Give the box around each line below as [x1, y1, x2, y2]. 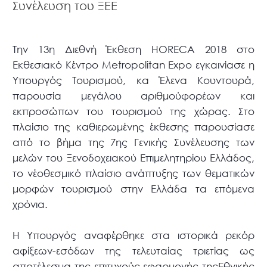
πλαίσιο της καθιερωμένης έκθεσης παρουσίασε [13, 120, 254, 133]
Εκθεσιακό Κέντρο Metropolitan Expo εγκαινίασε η [13, 58, 254, 72]
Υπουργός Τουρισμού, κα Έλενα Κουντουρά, [13, 74, 254, 87]
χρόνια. [13, 198, 48, 211]
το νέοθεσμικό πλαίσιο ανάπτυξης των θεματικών [13, 167, 254, 180]
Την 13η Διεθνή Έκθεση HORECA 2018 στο [13, 43, 254, 56]
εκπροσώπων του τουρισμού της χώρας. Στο [13, 105, 254, 118]
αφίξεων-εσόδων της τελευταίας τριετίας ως [13, 244, 254, 257]
